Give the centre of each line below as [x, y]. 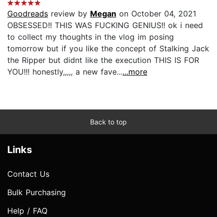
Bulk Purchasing [37, 192]
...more [135, 71]
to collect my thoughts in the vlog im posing [91, 37]
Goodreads [28, 13]
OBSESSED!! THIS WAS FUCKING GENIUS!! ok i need [105, 25]
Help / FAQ [27, 210]
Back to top [108, 122]
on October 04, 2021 [156, 13]
